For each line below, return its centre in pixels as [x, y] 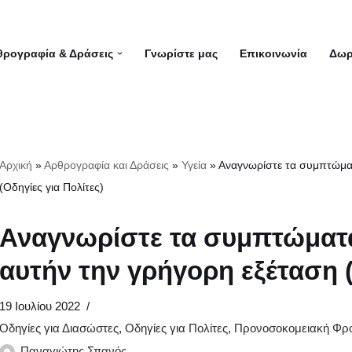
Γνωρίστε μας [181, 54]
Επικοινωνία [273, 54]
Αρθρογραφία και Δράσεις [106, 165]
